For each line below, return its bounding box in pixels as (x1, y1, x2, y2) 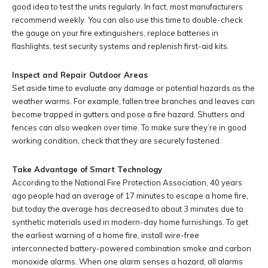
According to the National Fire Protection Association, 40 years (12, 177, 242, 187)
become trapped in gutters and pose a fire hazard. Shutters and (12, 109, 245, 119)
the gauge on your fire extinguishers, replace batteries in (12, 28, 218, 38)
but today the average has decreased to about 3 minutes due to (12, 203, 243, 214)
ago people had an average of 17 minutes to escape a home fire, (12, 190, 248, 200)
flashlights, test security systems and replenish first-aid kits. (12, 41, 229, 51)
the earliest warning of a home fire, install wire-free (12, 230, 199, 240)
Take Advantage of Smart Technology (12, 164, 162, 174)
